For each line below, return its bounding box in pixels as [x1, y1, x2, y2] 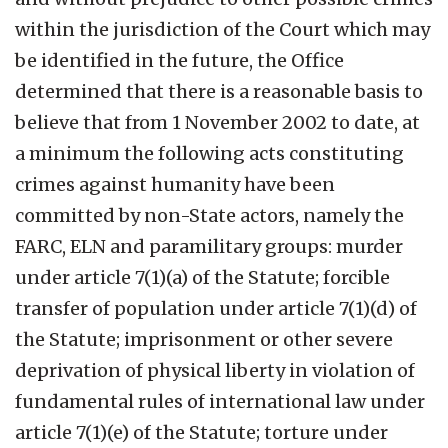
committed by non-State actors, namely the [15, 203, 404, 227]
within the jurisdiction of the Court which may [15, 17, 430, 41]
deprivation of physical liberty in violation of [15, 358, 415, 382]
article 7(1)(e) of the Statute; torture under [15, 420, 388, 444]
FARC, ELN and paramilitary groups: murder [15, 234, 403, 258]
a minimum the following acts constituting [15, 141, 404, 165]
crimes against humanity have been [15, 172, 335, 196]
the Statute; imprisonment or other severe [15, 327, 393, 351]
